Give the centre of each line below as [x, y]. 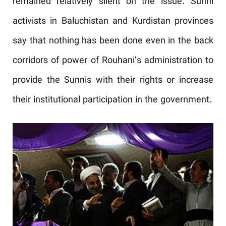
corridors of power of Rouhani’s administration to [113, 61]
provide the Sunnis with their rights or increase [113, 81]
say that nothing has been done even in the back [113, 41]
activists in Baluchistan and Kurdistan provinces [113, 22]
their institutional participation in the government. [112, 100]
